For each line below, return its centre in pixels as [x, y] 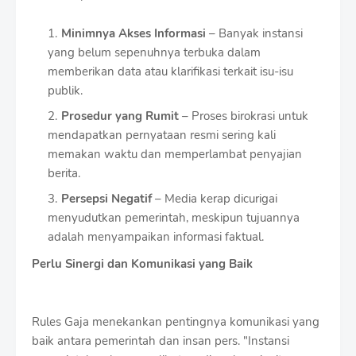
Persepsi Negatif [106, 198]
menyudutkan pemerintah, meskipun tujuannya [174, 217]
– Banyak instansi [254, 33]
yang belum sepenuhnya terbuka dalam [154, 52]
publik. [65, 90]
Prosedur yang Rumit [120, 116]
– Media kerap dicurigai [215, 198]
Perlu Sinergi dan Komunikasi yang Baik [142, 263]
